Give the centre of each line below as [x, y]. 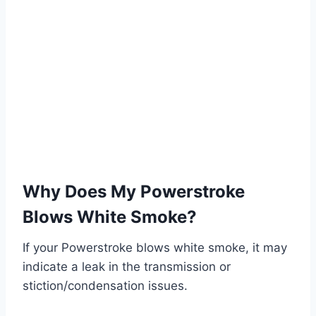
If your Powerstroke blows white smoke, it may [155, 248]
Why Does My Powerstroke [134, 192]
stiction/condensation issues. [105, 286]
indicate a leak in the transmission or [127, 267]
